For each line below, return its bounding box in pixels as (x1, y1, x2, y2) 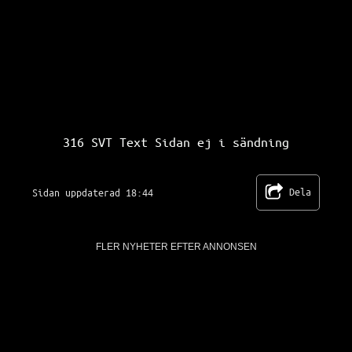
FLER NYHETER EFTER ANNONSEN (95, 241, 257, 252)
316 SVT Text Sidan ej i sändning (63, 134, 289, 149)
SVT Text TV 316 (175, 125, 281, 139)
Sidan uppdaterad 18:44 (31, 185, 153, 199)
